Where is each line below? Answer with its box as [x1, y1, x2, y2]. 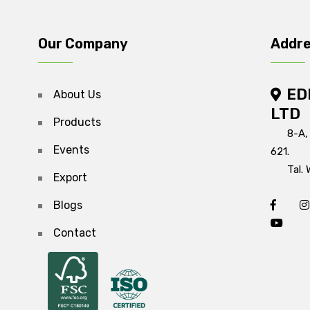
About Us [53, 87, 101, 101]
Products [53, 115, 101, 129]
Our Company [38, 35, 128, 52]
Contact [53, 226, 96, 239]
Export [53, 170, 87, 184]
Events [53, 143, 89, 156]
